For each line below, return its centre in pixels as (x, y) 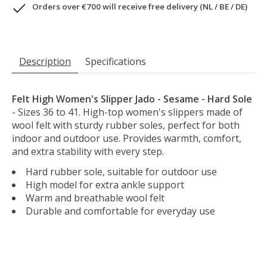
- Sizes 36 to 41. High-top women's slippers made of (127, 112)
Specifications (116, 62)
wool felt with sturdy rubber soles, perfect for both (126, 125)
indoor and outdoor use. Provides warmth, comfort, (127, 139)
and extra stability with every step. (88, 152)
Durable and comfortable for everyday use (120, 211)
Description (45, 62)
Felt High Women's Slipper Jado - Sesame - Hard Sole (132, 99)
